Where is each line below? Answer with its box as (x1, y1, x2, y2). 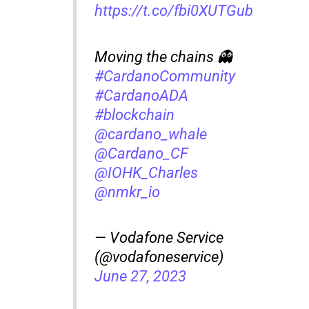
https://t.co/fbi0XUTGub (94, 2, 254, 20)
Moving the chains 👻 (94, 48, 233, 66)
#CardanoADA (94, 86, 189, 104)
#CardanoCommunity (94, 67, 236, 85)
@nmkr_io (94, 183, 161, 201)
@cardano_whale (94, 125, 208, 143)
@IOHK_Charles (94, 163, 199, 181)
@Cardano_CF (94, 144, 189, 162)
